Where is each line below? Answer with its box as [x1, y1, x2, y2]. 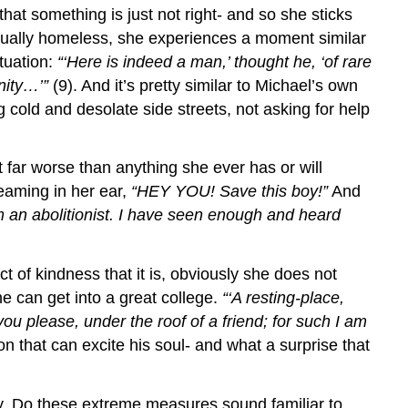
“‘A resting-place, [222, 289, 344, 308]
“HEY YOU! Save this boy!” [131, 182, 328, 201]
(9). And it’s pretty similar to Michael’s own [48, 76, 358, 95]
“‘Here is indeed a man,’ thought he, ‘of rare [57, 52, 372, 71]
